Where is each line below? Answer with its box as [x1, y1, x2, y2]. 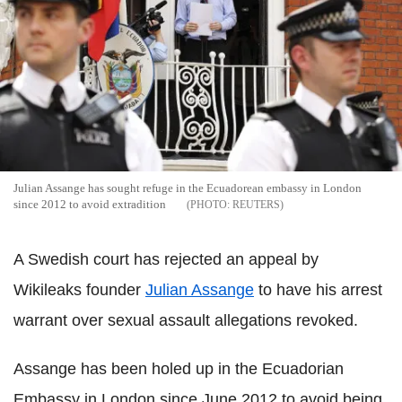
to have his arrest [254, 280, 382, 299]
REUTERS [232, 197, 280, 211]
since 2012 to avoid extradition [13, 197, 166, 211]
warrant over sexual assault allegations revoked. [13, 310, 358, 329]
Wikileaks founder [13, 280, 145, 299]
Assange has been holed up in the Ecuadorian [13, 359, 344, 378]
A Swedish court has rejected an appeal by [13, 249, 319, 268]
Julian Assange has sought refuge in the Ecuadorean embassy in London [13, 180, 362, 195]
